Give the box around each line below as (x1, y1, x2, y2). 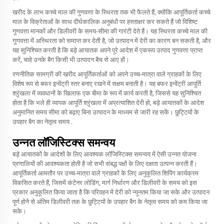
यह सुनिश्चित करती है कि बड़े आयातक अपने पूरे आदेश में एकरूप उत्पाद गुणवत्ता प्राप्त (12, 46, 202, 54)
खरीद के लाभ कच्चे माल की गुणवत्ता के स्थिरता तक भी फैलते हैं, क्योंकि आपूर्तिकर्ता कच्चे (12, 8, 210, 16)
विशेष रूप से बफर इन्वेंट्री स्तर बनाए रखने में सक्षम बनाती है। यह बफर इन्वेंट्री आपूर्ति (12, 80, 201, 87)
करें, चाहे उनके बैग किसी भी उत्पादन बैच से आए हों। (12, 56, 129, 63)
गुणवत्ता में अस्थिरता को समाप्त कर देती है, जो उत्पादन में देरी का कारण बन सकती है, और (12, 37, 211, 44)
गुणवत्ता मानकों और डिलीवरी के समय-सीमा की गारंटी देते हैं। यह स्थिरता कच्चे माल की (12, 27, 207, 35)
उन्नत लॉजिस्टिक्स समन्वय (12, 136, 115, 149)
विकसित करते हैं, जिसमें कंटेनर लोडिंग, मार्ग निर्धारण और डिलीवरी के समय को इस (12, 179, 197, 186)
